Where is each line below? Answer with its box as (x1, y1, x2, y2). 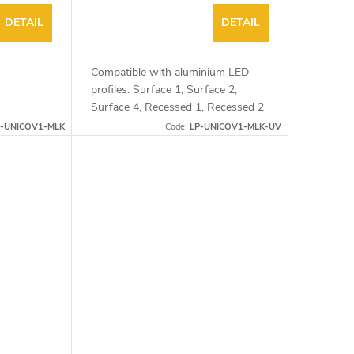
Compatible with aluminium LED (90, 65, 249, 81)
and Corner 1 (90, 117, 155, 133)
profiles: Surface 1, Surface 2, (90, 82, 237, 98)
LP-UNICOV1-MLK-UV (189, 121, 281, 134)
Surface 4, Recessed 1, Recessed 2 (90, 100, 264, 115)
